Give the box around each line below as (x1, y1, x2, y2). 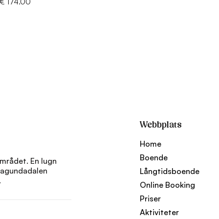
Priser (140, 194, 161, 203)
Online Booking (140, 180, 195, 190)
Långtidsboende (140, 166, 199, 176)
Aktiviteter (140, 207, 179, 217)
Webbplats (140, 121, 182, 130)
